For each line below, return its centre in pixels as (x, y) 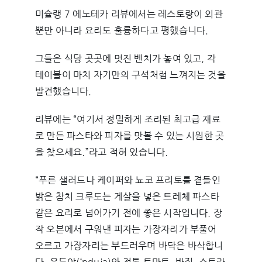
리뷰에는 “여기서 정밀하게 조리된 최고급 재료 (127, 120)
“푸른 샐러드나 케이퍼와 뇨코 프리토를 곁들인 (127, 180)
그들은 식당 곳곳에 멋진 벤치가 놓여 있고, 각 (125, 59)
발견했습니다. (63, 92)
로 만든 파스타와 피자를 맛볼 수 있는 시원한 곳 (130, 136)
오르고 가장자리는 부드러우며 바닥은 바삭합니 (129, 246)
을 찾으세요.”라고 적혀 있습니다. (101, 152)
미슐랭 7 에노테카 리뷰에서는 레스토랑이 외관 (129, 14)
